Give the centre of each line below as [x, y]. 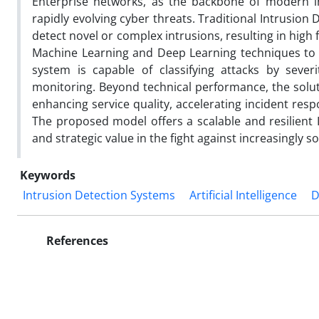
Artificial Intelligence [243, 195]
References [76, 240]
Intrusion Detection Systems [99, 195]
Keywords [48, 175]
